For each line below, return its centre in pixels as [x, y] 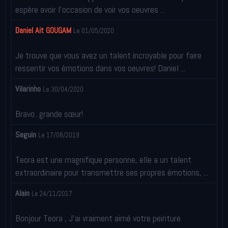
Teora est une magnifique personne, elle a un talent [103, 159]
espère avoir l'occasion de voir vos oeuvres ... [90, 9]
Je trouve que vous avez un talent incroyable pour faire [108, 55]
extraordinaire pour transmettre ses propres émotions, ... [112, 172]
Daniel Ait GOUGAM [43, 30]
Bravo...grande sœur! [49, 113]
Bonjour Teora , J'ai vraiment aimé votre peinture [98, 218]
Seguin [26, 134]
